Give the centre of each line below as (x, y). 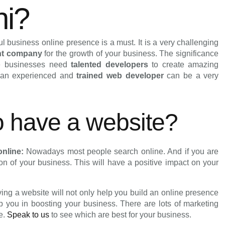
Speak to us (28, 214)
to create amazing (185, 65)
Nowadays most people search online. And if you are (123, 151)
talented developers (111, 65)
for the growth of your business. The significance (130, 53)
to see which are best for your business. (121, 214)
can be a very (191, 76)
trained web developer (120, 76)
